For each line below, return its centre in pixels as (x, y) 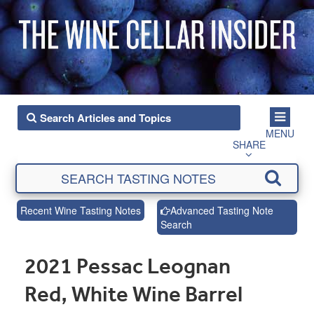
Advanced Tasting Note (222, 210)
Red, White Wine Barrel (134, 294)
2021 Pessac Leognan (128, 266)
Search (176, 224)
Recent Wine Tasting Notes (80, 210)
